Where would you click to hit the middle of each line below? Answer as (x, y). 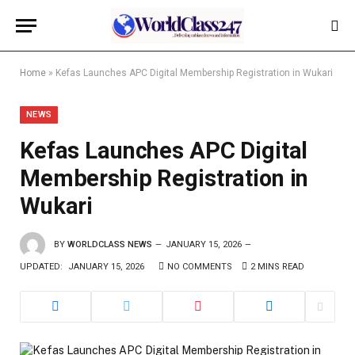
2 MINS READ (277, 267)
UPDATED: (41, 267)
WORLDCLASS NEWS (110, 244)
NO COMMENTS (200, 267)
